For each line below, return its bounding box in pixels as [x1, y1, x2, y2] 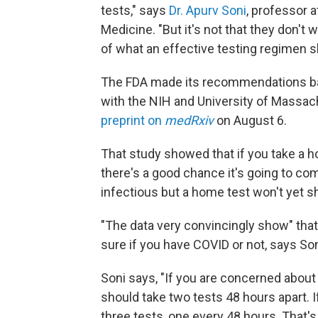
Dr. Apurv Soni [169, 3, 246, 18]
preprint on [101, 113, 165, 128]
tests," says [101, 3, 169, 18]
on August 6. [214, 113, 287, 128]
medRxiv [165, 113, 214, 128]
